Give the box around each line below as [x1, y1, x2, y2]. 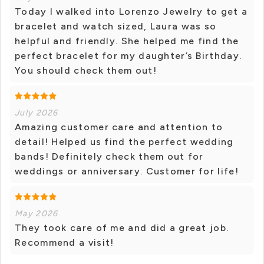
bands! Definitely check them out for [15, 151, 204, 163]
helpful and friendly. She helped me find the [15, 35, 239, 47]
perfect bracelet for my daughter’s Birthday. [15, 50, 242, 62]
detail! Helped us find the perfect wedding [15, 136, 234, 148]
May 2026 [15, 209, 58, 219]
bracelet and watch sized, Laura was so [15, 21, 217, 32]
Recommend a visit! [15, 237, 114, 249]
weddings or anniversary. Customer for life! [15, 166, 239, 177]
